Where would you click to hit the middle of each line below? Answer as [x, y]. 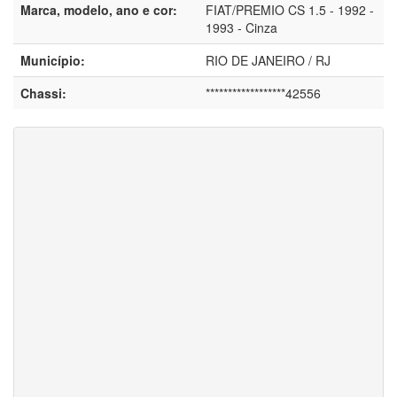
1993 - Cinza [241, 28]
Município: [53, 61]
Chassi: [43, 93]
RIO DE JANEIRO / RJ [268, 61]
